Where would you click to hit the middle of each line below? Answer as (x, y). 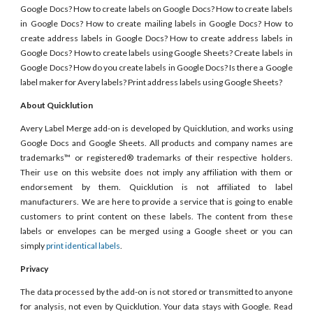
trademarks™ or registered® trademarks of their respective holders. (156, 158)
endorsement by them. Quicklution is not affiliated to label (156, 187)
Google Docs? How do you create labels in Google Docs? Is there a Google (156, 67)
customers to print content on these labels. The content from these (156, 216)
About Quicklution (57, 105)
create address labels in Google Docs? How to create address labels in (156, 38)
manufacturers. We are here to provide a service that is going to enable (156, 202)
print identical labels (83, 246)
